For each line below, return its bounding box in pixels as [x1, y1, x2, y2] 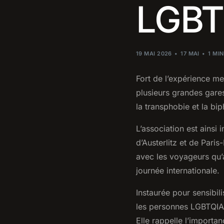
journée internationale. [136, 165, 219, 175]
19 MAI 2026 [136, 50, 172, 57]
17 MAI [180, 50, 199, 57]
